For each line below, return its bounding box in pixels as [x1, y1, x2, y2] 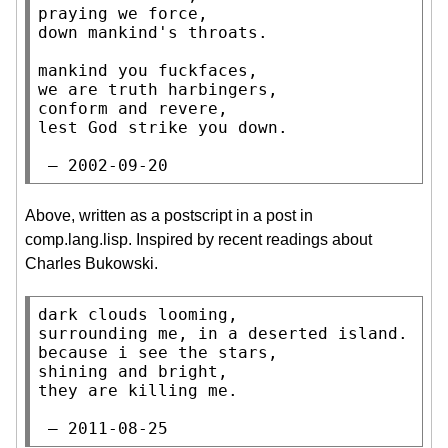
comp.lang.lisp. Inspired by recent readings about [25, 230, 372, 248]
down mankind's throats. [38, 22, 268, 42]
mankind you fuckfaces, [38, 60, 258, 80]
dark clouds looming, [38, 304, 238, 324]
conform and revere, [38, 98, 228, 118]
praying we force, [38, 3, 208, 23]
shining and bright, [38, 361, 228, 381]
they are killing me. [38, 380, 238, 400]
